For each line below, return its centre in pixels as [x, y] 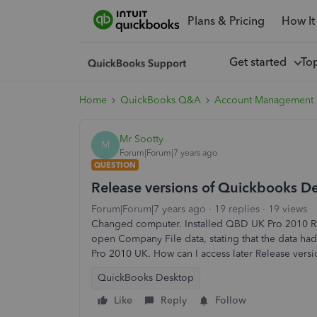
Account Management [264, 100]
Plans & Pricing [226, 21]
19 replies [237, 209]
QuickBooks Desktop [146, 278]
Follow [231, 300]
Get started [260, 62]
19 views [288, 209]
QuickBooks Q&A [161, 100]
